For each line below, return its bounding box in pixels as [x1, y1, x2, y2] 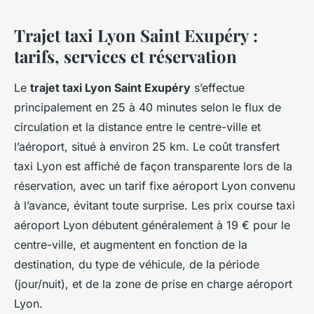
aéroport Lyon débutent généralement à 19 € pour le [14, 218, 290, 233]
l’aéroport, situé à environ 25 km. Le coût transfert [14, 139, 280, 154]
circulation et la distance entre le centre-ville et [14, 120, 261, 135]
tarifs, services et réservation [14, 45, 237, 68]
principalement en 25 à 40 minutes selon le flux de [14, 100, 281, 115]
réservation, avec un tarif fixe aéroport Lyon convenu [14, 179, 295, 193]
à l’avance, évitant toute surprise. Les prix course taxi [14, 198, 295, 213]
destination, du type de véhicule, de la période [14, 257, 259, 272]
